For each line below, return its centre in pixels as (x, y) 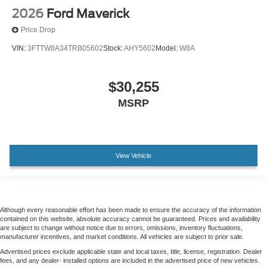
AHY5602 (140, 48)
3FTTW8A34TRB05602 (65, 48)
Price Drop (38, 30)
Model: (167, 48)
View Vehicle (133, 156)
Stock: (114, 48)
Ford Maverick (88, 13)
